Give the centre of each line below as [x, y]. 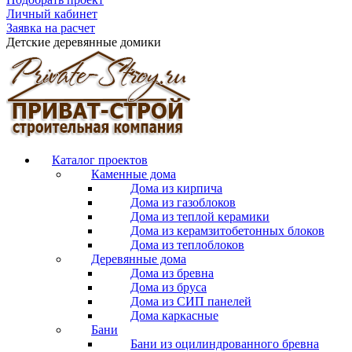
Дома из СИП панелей [191, 301]
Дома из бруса [169, 287]
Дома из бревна [172, 273]
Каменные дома [134, 174]
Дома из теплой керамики [200, 216]
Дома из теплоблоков [187, 244]
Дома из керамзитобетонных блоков [227, 230]
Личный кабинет [52, 13]
